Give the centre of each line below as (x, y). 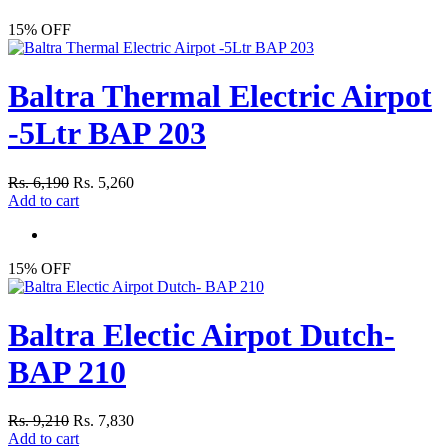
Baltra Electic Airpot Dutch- (201, 335)
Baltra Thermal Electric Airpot (220, 96)
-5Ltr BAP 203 (107, 133)
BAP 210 (67, 372)
